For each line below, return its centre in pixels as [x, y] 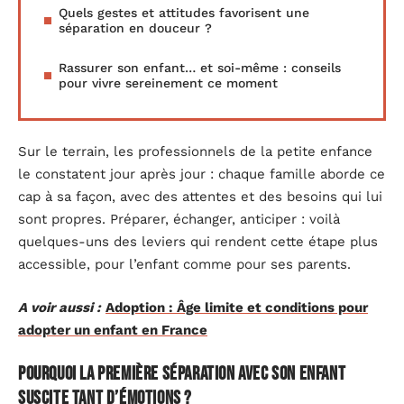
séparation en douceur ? [135, 28]
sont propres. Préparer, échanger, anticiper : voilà [179, 219]
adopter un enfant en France [113, 330]
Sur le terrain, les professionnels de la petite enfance [195, 151]
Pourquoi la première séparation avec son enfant [182, 374]
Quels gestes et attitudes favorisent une [184, 12]
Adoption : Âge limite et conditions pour [237, 307]
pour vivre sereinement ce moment [168, 83]
